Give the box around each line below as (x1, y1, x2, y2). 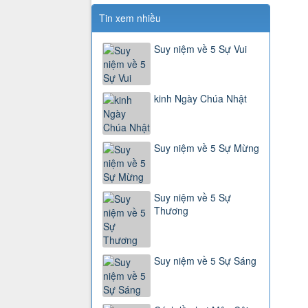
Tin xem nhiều (99, 11, 161, 25)
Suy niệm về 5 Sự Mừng (154, 141, 259, 155)
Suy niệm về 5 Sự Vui (154, 42, 247, 56)
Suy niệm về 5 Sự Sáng (154, 254, 256, 268)
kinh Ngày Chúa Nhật (154, 91, 247, 106)
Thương (154, 203, 188, 218)
